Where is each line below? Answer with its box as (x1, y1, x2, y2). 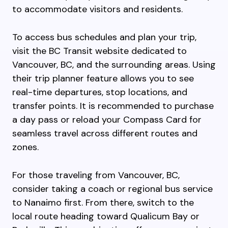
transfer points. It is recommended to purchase (12, 100, 214, 112)
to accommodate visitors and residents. (12, 3, 183, 15)
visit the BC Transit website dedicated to (12, 45, 187, 57)
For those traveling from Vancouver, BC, (12, 169, 180, 181)
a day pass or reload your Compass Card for (12, 113, 202, 126)
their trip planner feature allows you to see (12, 72, 194, 84)
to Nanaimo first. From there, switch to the (12, 196, 194, 209)
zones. (12, 141, 39, 153)
